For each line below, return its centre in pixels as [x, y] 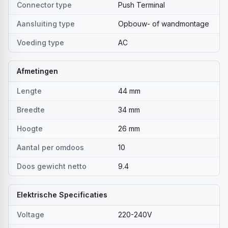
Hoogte [30, 129]
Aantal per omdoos [50, 147]
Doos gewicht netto [52, 166]
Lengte [29, 91]
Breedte [31, 110]
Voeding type [40, 42]
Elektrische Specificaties [62, 195]
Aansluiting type [46, 24]
